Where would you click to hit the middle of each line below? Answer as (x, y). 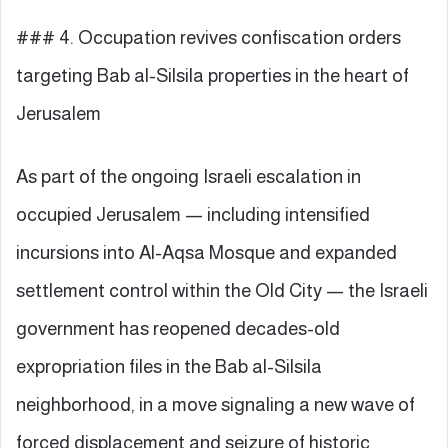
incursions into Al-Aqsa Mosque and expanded (206, 252)
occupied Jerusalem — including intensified (193, 214)
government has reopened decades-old (178, 328)
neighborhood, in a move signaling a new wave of (215, 404)
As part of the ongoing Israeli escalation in (188, 176)
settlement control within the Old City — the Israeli (222, 290)
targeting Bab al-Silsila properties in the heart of (212, 75)
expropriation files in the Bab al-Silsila (169, 366)
